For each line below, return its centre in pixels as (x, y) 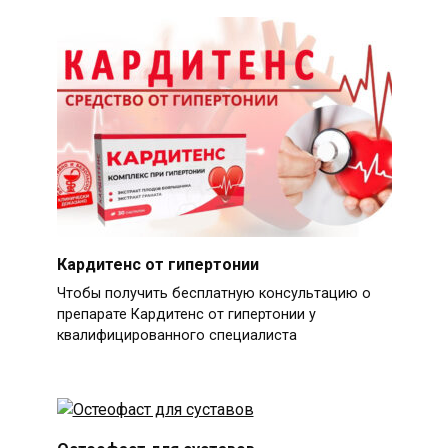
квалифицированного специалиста (176, 336)
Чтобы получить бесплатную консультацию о (213, 294)
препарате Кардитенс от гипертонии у (186, 315)
